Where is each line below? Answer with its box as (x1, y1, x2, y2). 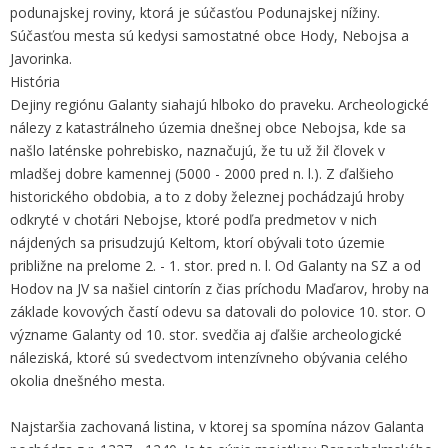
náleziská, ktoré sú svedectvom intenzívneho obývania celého (10, 348, 408, 367)
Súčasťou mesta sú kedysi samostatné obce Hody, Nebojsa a (10, 26, 409, 45)
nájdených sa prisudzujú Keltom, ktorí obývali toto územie (10, 233, 385, 252)
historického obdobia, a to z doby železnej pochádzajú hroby (10, 187, 404, 206)
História (10, 72, 60, 91)
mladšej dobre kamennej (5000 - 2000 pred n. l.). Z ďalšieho (10, 164, 394, 183)
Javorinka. (10, 49, 72, 68)
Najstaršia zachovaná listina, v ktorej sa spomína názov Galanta (10, 417, 424, 436)
